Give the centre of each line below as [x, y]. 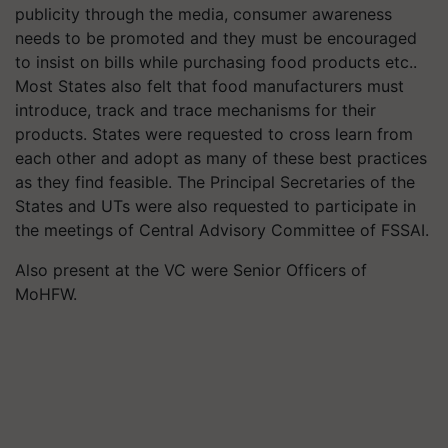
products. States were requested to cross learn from [214, 133]
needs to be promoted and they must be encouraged [216, 37]
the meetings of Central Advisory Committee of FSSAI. [222, 229]
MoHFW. [46, 293]
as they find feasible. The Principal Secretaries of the [215, 181]
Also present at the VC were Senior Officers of [191, 269]
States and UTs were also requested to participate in [215, 205]
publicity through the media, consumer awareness [203, 13]
